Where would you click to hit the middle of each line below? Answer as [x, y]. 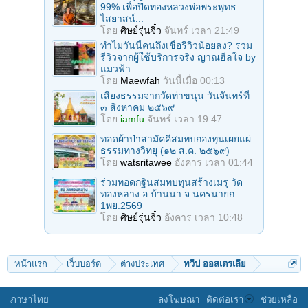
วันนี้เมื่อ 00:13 [194, 80]
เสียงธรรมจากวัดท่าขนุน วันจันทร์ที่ [175, 95]
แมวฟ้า [115, 68]
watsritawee [146, 162]
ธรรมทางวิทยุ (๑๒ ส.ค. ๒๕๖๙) [165, 150]
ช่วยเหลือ [279, 299]
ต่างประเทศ [142, 263]
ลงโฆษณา [179, 299]
